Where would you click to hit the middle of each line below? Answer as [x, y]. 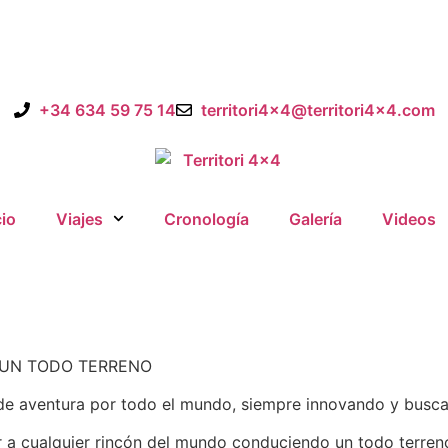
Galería [315, 218]
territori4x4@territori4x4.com [317, 110]
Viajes [79, 218]
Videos [409, 218]
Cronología [206, 218]
